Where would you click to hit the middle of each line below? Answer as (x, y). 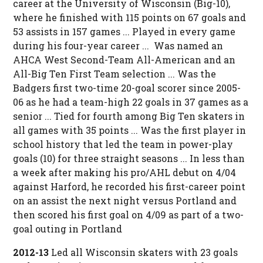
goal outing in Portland (67, 229)
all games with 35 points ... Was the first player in (129, 130)
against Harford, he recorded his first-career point (129, 187)
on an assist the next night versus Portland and (124, 201)
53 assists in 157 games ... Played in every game (124, 32)
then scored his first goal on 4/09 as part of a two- (128, 215)
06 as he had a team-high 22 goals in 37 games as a (130, 102)
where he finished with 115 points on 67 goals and (129, 18)
